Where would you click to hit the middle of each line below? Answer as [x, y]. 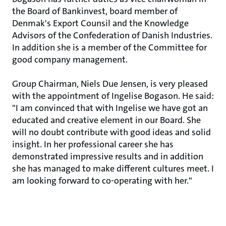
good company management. [70, 60]
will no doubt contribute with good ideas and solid [111, 132]
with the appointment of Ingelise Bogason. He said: [113, 96]
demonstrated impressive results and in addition [108, 156]
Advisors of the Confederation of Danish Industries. [112, 35]
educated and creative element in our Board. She [106, 120]
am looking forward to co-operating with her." [102, 181]
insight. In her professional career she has [93, 144]
